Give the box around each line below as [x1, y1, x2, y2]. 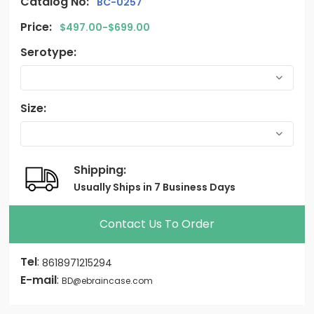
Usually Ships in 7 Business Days [74, 179, 236, 194]
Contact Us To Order [99, 216, 214, 233]
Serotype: [20, 43, 77, 60]
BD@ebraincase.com [62, 275, 153, 287]
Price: [20, 18, 53, 35]
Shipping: [74, 161, 127, 178]
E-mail [20, 272, 57, 289]
